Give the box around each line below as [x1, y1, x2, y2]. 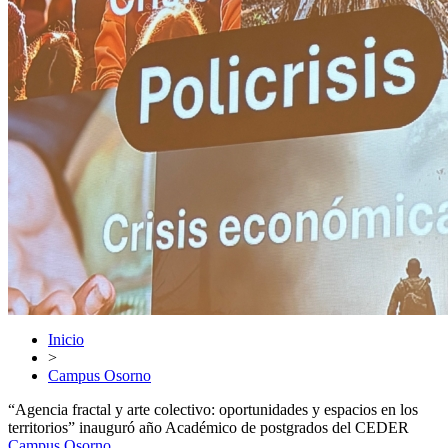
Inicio [48, 331, 84, 348]
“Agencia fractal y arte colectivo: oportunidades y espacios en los [8, 401, 418, 418]
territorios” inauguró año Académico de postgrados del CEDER [8, 419, 409, 436]
